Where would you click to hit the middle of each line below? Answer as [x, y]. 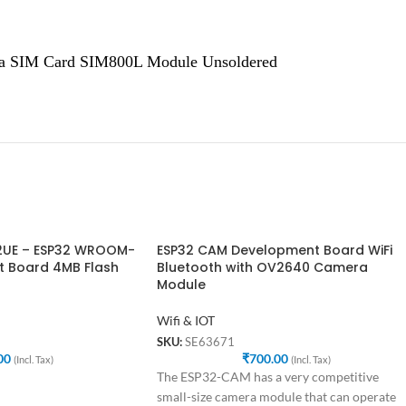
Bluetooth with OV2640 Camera [262, 267]
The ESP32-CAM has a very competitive [268, 377]
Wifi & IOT [186, 320]
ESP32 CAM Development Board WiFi [275, 250]
